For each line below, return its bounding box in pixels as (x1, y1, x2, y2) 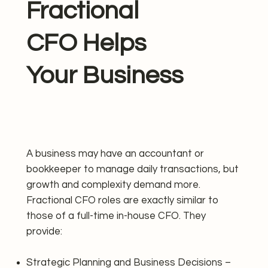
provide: (26, 226, 63, 237)
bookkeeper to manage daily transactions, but (26, 163, 239, 175)
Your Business (26, 63, 184, 89)
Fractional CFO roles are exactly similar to (26, 194, 219, 206)
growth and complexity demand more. (26, 179, 201, 190)
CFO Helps (26, 31, 147, 57)
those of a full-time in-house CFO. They (26, 210, 206, 221)
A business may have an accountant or (26, 148, 205, 159)
